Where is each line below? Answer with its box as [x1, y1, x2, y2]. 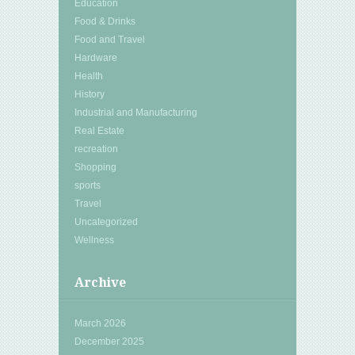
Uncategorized [74, 216, 138, 227]
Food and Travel [74, 33, 145, 45]
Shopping [74, 161, 116, 173]
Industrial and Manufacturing [74, 106, 197, 118]
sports [74, 179, 101, 191]
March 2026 [74, 317, 126, 329]
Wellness [74, 234, 114, 246]
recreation [74, 143, 118, 155]
